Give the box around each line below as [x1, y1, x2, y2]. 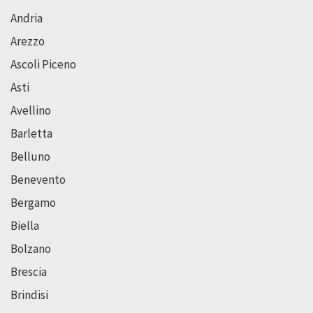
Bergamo [10, 194, 56, 210]
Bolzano [10, 240, 51, 256]
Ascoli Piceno [10, 56, 76, 72]
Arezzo [10, 33, 45, 49]
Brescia [10, 263, 47, 279]
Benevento [10, 171, 66, 187]
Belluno [10, 148, 50, 164]
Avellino [10, 102, 51, 118]
